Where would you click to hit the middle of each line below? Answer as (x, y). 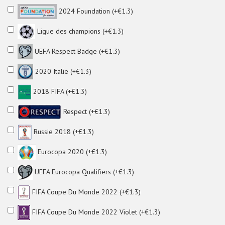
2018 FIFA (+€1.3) (59, 91)
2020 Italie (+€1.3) (62, 71)
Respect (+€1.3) (86, 111)
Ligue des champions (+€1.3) (79, 31)
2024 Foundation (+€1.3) (95, 11)
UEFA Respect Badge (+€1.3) (77, 51)
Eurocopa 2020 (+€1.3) (71, 151)
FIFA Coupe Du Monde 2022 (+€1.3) (86, 192)
